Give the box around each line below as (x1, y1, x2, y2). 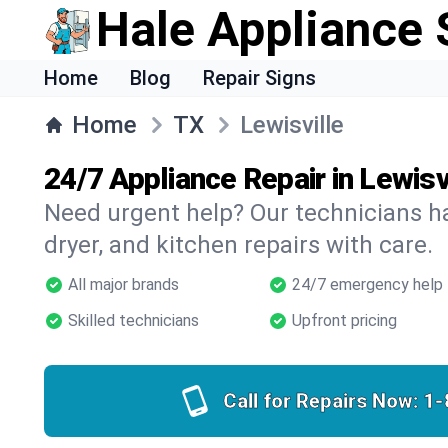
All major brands (68, 275, 179, 294)
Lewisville (240, 111, 344, 139)
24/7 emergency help (292, 275, 443, 294)
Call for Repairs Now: (222, 389, 419, 413)
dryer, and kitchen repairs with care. (44, 231, 433, 259)
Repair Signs (203, 66, 316, 90)
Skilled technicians (68, 311, 199, 330)
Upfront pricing (292, 311, 397, 330)
